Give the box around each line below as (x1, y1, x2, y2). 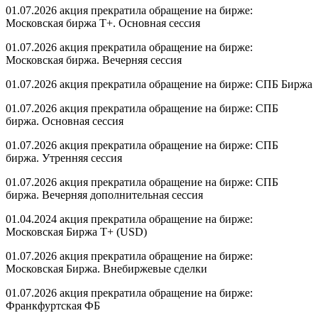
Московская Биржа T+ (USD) (6, 225, 147, 238)
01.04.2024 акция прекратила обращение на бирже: (6, 212, 253, 225)
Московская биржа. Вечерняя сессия (6, 53, 182, 66)
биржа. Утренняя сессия (6, 151, 122, 164)
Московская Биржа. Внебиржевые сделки (6, 262, 207, 275)
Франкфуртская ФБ (6, 299, 100, 312)
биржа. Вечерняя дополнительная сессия (6, 188, 203, 201)
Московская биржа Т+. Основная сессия (6, 16, 200, 29)
